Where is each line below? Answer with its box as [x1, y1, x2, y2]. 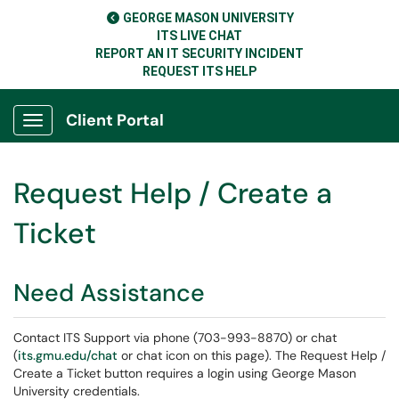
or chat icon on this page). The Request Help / [118, 347, 386, 363]
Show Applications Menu [32, 126, 174, 142]
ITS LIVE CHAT [157, 28, 242, 43]
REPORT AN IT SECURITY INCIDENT [95, 46, 304, 61]
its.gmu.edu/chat [18, 347, 118, 363]
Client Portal [66, 110, 164, 131]
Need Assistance [13, 277, 205, 308]
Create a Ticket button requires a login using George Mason [13, 365, 356, 381]
